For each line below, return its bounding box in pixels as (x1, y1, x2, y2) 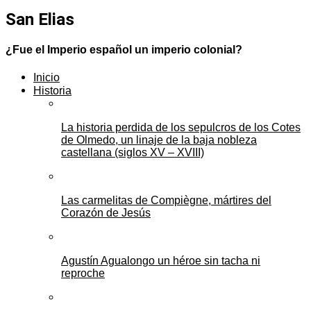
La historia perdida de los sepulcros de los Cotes (61, 121, 301, 134)
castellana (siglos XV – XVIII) (61, 146, 204, 159)
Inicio (33, 72, 60, 84)
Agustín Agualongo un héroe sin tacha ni (61, 255, 260, 267)
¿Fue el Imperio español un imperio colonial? (6, 44, 242, 56)
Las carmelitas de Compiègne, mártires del (61, 194, 271, 207)
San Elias (6, 9, 74, 29)
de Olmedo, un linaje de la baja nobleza (61, 134, 257, 146)
